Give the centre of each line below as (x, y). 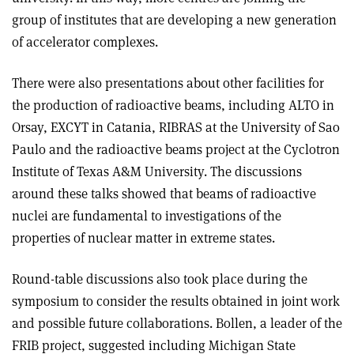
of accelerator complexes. (85, 41)
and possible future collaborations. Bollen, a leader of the (177, 323)
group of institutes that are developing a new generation (174, 19)
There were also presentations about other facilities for (168, 83)
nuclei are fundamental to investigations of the (147, 215)
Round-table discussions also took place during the (160, 279)
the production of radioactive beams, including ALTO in (173, 105)
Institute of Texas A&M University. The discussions (157, 171)
